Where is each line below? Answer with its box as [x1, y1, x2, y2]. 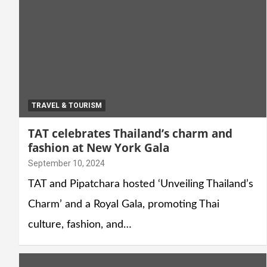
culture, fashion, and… [28, 219, 132, 231]
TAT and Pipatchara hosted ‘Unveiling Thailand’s [28, 179, 253, 190]
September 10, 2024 [28, 159, 105, 169]
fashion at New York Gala [28, 140, 169, 156]
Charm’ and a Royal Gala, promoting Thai [28, 199, 219, 210]
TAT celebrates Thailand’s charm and [28, 126, 232, 142]
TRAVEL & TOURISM [32, 101, 102, 110]
